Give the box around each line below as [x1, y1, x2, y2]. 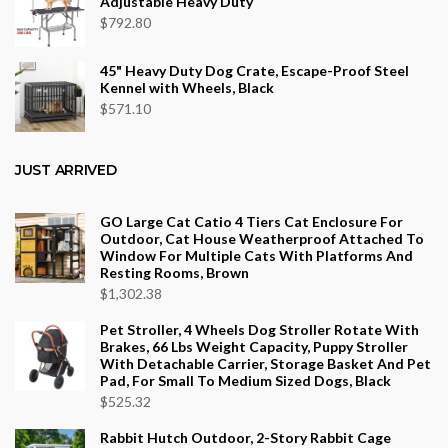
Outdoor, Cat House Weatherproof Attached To [100, 230, 424, 248]
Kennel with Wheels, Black [100, 79, 274, 97]
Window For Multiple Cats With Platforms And [100, 247, 413, 265]
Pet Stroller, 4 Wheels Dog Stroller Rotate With [100, 321, 419, 339]
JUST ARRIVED [15, 161, 117, 180]
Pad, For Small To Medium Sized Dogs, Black [100, 372, 391, 390]
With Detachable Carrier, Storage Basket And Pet [100, 355, 431, 373]
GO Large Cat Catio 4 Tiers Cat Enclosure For [100, 213, 403, 231]
